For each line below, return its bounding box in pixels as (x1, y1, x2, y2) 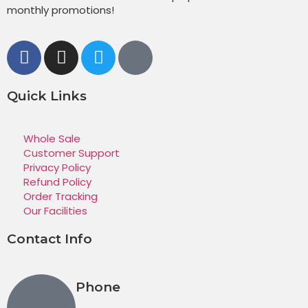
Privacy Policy (23, 159, 91, 175)
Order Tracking (23, 188, 98, 203)
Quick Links (7, 87, 87, 104)
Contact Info (7, 230, 92, 247)
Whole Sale (23, 131, 80, 146)
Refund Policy (23, 174, 91, 189)
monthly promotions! (7, 2, 114, 17)
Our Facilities (23, 203, 87, 218)
